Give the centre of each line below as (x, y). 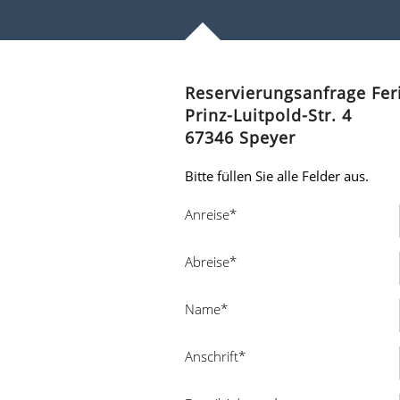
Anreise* (212, 214)
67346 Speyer (240, 137)
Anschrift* (215, 356)
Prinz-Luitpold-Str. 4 (268, 115)
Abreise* (212, 261)
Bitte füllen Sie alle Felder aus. (277, 175)
